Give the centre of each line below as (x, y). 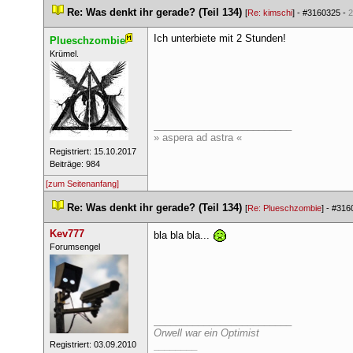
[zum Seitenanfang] (82, 184)
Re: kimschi (270, 13)
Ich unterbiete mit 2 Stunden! (219, 38)
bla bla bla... (183, 235)
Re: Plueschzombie (284, 208)
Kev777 (67, 234)
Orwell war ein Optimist (206, 333)
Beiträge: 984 (74, 164)
